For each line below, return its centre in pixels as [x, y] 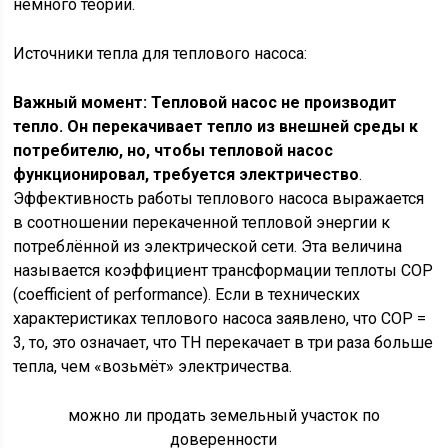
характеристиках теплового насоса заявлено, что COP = [220, 318]
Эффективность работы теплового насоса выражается [219, 198]
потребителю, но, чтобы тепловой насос [173, 150]
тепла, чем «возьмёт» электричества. [153, 366]
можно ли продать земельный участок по [223, 415]
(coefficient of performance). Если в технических [187, 294]
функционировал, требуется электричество [186, 174]
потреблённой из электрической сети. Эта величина [208, 246]
